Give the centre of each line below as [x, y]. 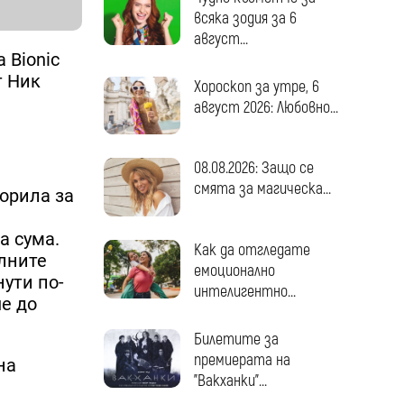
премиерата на [242, 361]
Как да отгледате [252, 251]
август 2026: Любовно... [266, 107]
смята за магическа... [262, 189]
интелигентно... [244, 292]
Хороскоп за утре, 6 [256, 87]
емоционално [234, 271]
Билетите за [236, 340]
